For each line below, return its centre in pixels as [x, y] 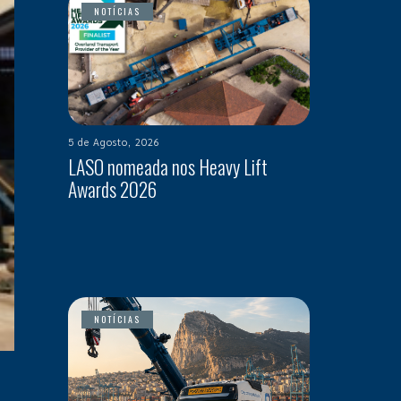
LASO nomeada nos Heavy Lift [167, 166]
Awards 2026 [112, 188]
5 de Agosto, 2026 [114, 141]
